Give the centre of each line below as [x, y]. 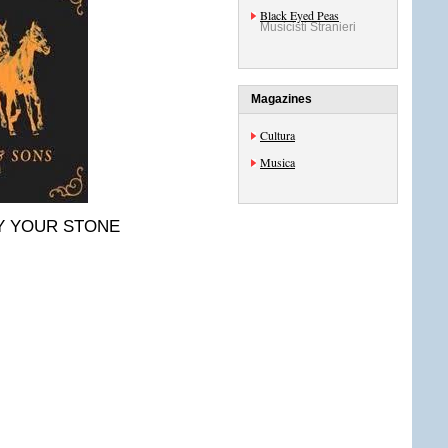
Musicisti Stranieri [308, 27]
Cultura [277, 135]
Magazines [281, 99]
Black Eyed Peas [299, 15]
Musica [277, 162]
